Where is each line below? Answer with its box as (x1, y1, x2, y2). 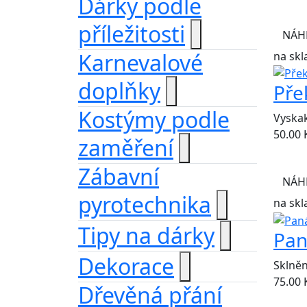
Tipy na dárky (78, 221, 214, 250)
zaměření (78, 133, 173, 162)
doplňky (78, 76, 160, 106)
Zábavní (78, 162, 159, 191)
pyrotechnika (78, 190, 211, 219)
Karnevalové (78, 48, 203, 77)
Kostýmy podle (78, 105, 230, 134)
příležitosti (78, 19, 185, 49)
